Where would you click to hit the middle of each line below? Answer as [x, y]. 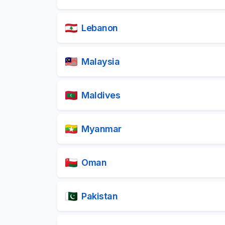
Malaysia [100, 61]
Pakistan [99, 196]
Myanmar [101, 129]
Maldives [101, 95]
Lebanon [100, 28]
